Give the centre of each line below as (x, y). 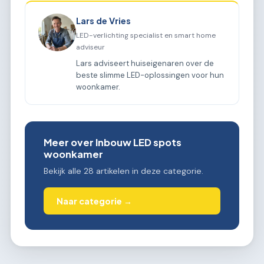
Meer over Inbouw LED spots (113, 142)
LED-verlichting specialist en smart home (146, 35)
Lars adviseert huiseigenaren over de (145, 63)
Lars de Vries (104, 20)
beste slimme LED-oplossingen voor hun (150, 75)
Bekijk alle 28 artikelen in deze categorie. (123, 171)
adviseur (91, 47)
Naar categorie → (95, 201)
